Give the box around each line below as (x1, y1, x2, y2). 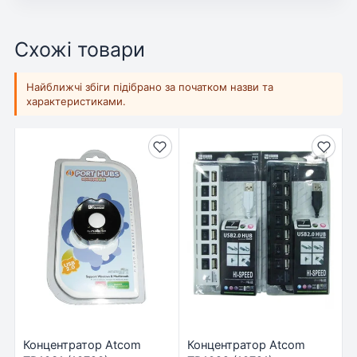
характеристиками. (26, 95, 126, 108)
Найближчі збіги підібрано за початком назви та (26, 80, 273, 94)
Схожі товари (14, 37, 145, 61)
